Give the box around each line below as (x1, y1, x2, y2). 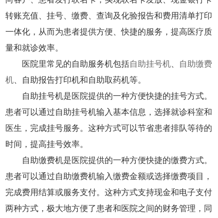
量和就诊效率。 (5, 43, 64, 53)
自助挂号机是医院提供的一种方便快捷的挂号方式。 (21, 91, 212, 101)
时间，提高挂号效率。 (5, 139, 89, 149)
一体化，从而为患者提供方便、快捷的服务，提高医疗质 (5, 27, 213, 36)
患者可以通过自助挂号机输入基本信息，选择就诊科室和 (5, 107, 213, 117)
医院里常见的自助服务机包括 (21, 59, 129, 69)
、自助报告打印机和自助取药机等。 (14, 75, 146, 85)
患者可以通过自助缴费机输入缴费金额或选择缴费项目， (5, 171, 213, 181)
